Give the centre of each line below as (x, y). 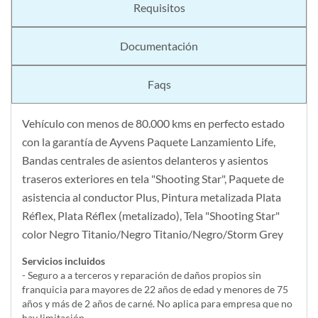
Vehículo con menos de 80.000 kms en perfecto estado (153, 124)
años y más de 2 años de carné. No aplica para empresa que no (157, 304)
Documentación (159, 46)
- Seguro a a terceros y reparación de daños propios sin (142, 275)
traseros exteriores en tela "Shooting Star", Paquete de (153, 179)
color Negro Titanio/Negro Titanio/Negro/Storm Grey (153, 234)
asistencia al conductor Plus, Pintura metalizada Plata (152, 197)
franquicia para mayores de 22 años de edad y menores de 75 (155, 290)
